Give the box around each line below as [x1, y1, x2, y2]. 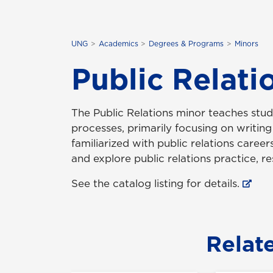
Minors [234, 38, 258, 49]
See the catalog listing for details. [71, 175, 239, 191]
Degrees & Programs [149, 38, 224, 49]
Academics [98, 38, 138, 49]
